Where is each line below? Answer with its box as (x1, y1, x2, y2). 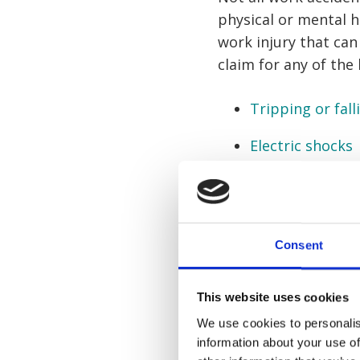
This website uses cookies (196, 290, 349, 305)
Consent (275, 238, 323, 252)
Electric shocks (250, 136, 353, 156)
